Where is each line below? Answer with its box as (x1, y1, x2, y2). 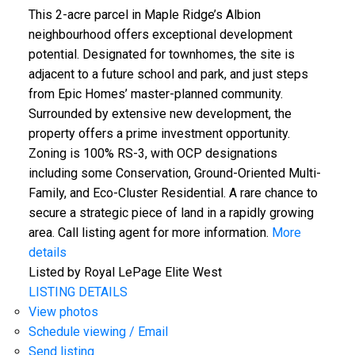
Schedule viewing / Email (28, 324, 168, 340)
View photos (28, 304, 98, 320)
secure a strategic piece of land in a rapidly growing (28, 205, 314, 221)
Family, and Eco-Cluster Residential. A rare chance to (28, 185, 318, 201)
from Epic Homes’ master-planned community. (28, 86, 283, 102)
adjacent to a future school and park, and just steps (28, 67, 308, 82)
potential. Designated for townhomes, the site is (28, 47, 295, 63)
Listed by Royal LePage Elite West (28, 265, 222, 281)
